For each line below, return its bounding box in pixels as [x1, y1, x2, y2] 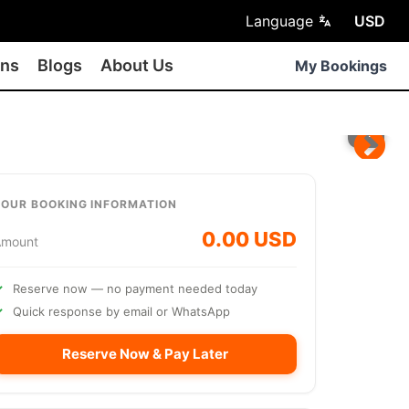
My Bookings [295, 57, 387, 75]
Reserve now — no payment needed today [13, 281, 257, 296]
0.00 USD [202, 227, 297, 251]
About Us [100, 56, 173, 75]
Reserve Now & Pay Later [61, 345, 228, 362]
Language [246, 12, 318, 30]
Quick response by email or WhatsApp [13, 304, 230, 319]
